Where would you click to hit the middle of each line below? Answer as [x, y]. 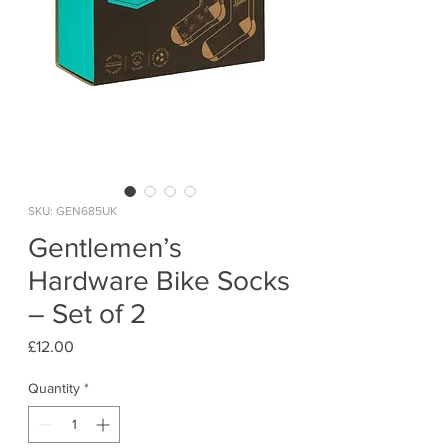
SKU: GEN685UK [72, 211]
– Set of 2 [87, 314]
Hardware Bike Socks [159, 281]
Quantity [54, 388]
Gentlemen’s [105, 248]
